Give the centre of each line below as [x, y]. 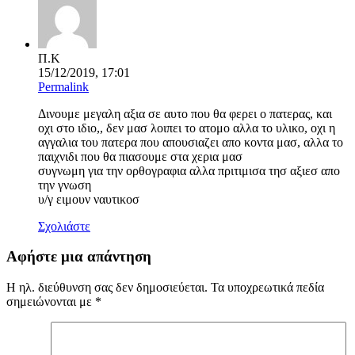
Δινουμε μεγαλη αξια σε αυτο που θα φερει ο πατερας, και [185, 113]
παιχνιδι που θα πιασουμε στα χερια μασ [140, 156]
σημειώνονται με [51, 301]
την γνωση [65, 185]
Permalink [63, 86]
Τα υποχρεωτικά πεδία [267, 287]
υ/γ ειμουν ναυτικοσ [89, 199]
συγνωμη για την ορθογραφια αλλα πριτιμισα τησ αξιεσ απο [189, 170]
